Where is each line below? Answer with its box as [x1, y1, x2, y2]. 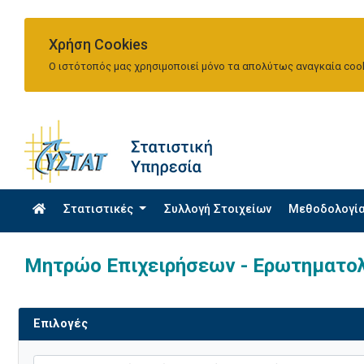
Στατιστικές [63, 202, 133, 217]
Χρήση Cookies [48, 35, 148, 53]
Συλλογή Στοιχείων [163, 202, 271, 217]
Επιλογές [33, 317, 88, 331]
